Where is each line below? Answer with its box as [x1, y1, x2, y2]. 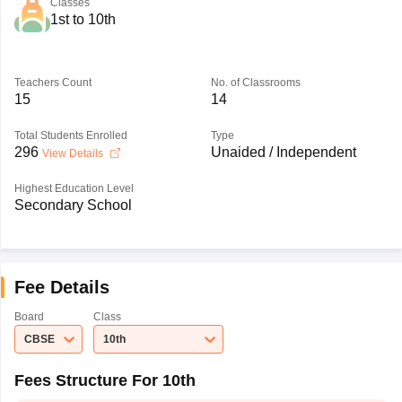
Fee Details [13, 277, 109, 297]
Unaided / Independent [210, 144, 356, 160]
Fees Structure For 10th [13, 371, 196, 389]
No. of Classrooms [210, 76, 301, 89]
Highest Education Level [13, 182, 134, 195]
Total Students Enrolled [13, 129, 127, 142]
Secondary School [13, 197, 132, 213]
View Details [41, 147, 106, 160]
